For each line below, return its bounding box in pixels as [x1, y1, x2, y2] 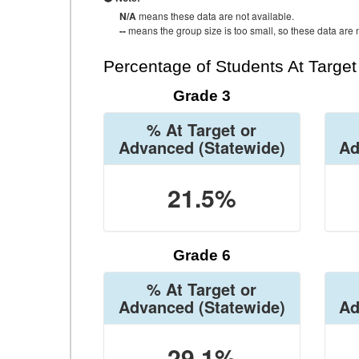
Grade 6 [172, 247, 231, 264]
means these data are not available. [136, 9, 294, 22]
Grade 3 [172, 87, 231, 104]
